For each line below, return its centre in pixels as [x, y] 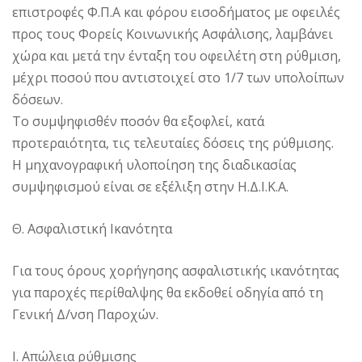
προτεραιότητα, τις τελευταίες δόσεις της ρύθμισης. [173, 143]
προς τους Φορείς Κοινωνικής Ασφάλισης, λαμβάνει [173, 34]
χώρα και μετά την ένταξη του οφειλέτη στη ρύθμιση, [177, 55]
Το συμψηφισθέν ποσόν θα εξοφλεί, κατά [138, 121]
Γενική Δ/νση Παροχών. [85, 314]
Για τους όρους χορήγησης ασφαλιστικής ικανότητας [176, 270]
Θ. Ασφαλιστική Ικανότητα [92, 228]
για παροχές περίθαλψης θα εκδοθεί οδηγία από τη [168, 292]
